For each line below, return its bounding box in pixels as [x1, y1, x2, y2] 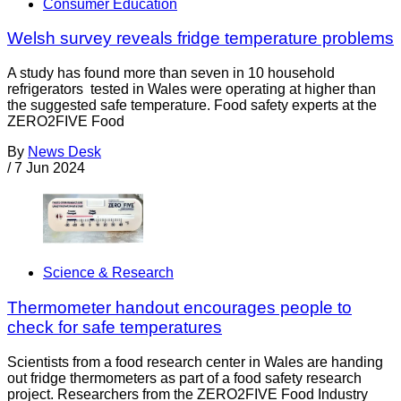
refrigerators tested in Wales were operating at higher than [7, 81, 376, 98]
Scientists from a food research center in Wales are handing [7, 354, 383, 370]
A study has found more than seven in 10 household [7, 65, 335, 81]
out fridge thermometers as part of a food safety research [7, 370, 362, 386]
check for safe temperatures [7, 318, 222, 337]
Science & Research [43, 265, 174, 281]
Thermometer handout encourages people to [7, 298, 352, 318]
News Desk [28, 144, 101, 160]
